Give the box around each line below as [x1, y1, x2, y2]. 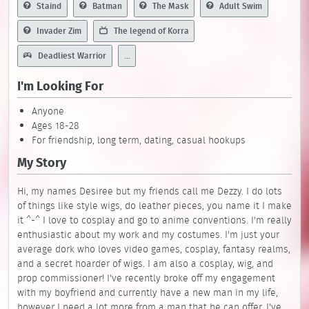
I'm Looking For [17, 77, 103, 95]
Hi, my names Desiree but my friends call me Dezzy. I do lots [17, 184, 282, 199]
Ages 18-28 [32, 119, 79, 133]
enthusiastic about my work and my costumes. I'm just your [17, 228, 279, 242]
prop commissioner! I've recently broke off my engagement [17, 271, 275, 286]
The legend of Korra [111, 25, 189, 37]
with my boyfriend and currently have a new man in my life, [17, 286, 278, 300]
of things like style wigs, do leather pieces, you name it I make [17, 199, 292, 213]
